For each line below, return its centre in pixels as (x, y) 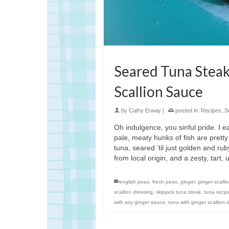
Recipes (211, 111)
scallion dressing (133, 192)
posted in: (187, 111)
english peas (134, 182)
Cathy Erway (145, 111)
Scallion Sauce (158, 92)
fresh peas (165, 182)
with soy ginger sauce (140, 202)
